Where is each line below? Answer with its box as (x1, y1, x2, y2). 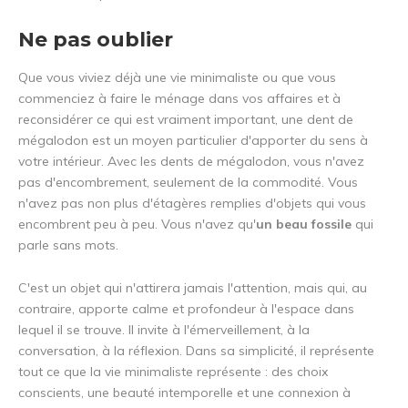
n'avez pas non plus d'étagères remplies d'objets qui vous (18, 195, 366, 212)
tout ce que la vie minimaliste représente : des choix (18, 363, 328, 381)
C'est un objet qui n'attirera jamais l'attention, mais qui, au (18, 280, 367, 297)
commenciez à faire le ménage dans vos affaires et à (18, 90, 341, 107)
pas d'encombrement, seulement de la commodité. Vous (18, 174, 358, 191)
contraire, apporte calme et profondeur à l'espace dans (18, 301, 354, 318)
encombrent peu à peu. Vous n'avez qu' (18, 216, 256, 233)
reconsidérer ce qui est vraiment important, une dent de (18, 111, 353, 128)
